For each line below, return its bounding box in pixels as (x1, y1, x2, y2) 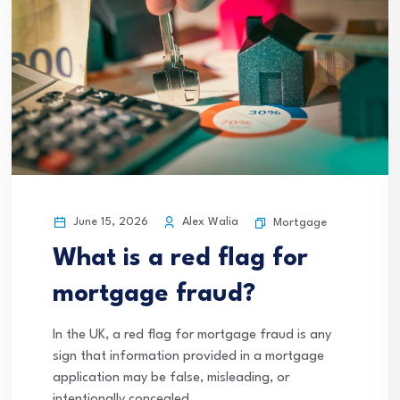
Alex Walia (179, 216, 238, 229)
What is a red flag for (53, 246, 308, 272)
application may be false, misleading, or (53, 371, 289, 386)
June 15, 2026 (70, 216, 148, 229)
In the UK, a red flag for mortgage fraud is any (53, 329, 331, 343)
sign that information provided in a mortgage (53, 350, 324, 364)
